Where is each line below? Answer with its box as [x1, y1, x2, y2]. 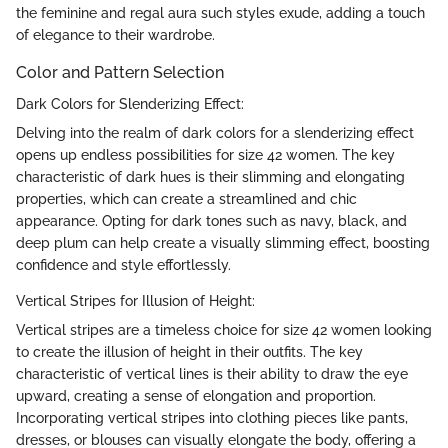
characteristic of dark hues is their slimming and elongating [16, 169, 405, 186]
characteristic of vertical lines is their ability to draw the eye [16, 366, 408, 383]
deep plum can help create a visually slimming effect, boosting [16, 235, 430, 252]
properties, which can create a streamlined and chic [16, 191, 357, 208]
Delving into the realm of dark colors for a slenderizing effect [16, 125, 414, 142]
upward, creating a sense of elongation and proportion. [16, 388, 376, 405]
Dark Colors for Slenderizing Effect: [16, 96, 244, 113]
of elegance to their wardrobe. [16, 27, 215, 44]
